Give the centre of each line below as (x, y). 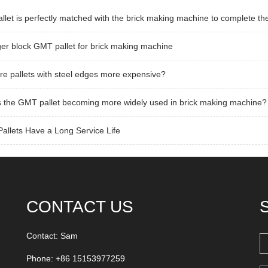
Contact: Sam (52, 236)
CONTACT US (80, 207)
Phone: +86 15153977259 (76, 259)
